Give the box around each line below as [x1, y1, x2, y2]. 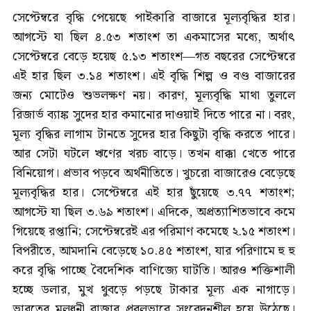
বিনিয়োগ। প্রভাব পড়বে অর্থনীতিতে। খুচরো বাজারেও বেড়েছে [12, 162, 295, 183]
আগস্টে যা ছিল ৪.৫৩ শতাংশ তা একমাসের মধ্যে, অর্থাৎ [12, 26, 295, 47]
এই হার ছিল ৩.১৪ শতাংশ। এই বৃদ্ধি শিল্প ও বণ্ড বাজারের [12, 65, 295, 86]
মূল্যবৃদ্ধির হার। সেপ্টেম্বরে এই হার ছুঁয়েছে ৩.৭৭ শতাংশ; [12, 182, 295, 203]
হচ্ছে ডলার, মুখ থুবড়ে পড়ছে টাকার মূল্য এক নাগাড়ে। [12, 279, 295, 300]
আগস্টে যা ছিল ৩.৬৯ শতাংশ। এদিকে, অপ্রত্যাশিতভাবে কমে [12, 201, 295, 222]
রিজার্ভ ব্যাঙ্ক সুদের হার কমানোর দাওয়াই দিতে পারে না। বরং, [12, 104, 295, 125]
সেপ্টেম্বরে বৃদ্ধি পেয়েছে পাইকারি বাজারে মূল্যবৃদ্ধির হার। [12, 7, 295, 28]
